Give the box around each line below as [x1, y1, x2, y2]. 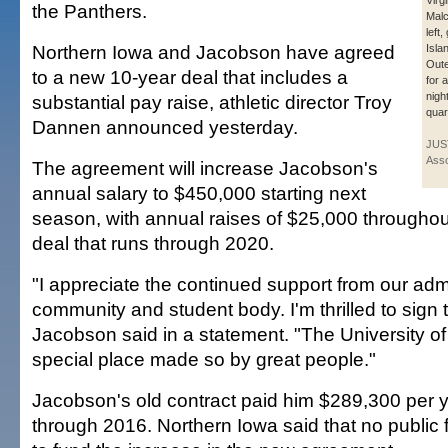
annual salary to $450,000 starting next [32, 182, 366, 204]
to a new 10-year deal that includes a [32, 66, 348, 88]
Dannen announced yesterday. [32, 116, 298, 138]
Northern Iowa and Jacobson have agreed [32, 41, 395, 63]
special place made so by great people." [32, 348, 376, 370]
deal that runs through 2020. [32, 232, 274, 254]
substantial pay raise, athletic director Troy [32, 91, 392, 113]
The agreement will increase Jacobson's [32, 157, 378, 179]
